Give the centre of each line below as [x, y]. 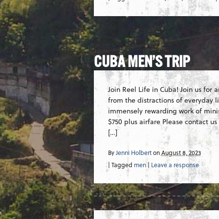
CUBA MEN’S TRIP [142, 63]
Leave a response [175, 165]
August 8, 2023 [181, 153]
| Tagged [121, 165]
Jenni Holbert [133, 153]
